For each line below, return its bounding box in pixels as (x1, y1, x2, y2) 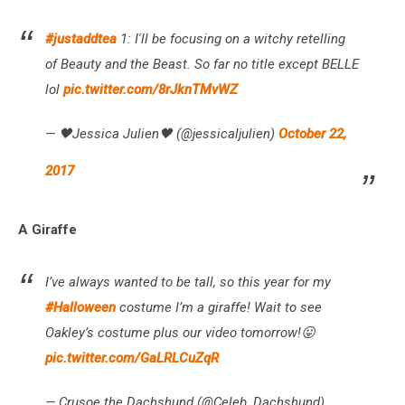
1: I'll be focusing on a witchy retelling (117, 30, 345, 47)
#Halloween (45, 298, 116, 316)
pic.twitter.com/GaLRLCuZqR (45, 349, 219, 366)
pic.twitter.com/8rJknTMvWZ (63, 80, 238, 98)
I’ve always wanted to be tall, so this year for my (45, 273, 331, 290)
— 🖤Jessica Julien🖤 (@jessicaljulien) (45, 125, 278, 142)
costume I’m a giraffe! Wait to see (116, 298, 322, 316)
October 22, (278, 125, 346, 142)
